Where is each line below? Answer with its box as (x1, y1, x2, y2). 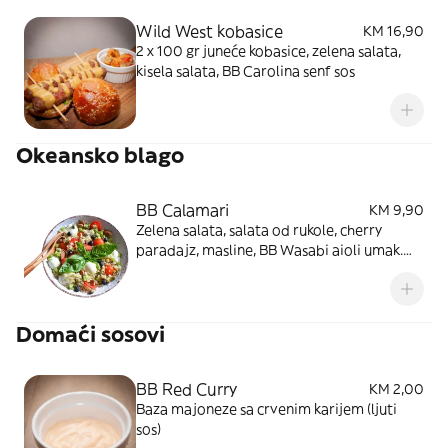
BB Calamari (136, 200, 229, 220)
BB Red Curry (136, 379, 237, 399)
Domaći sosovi (16, 321, 165, 348)
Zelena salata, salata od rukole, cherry (136, 221, 382, 239)
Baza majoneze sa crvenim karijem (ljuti (136, 400, 397, 418)
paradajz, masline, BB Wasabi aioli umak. (136, 241, 403, 259)
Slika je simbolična (136, 261, 258, 279)
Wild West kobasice (136, 21, 283, 41)
